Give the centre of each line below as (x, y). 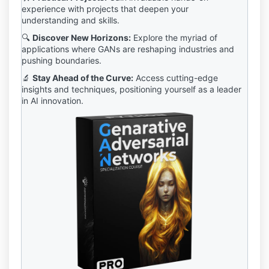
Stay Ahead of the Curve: (83, 78)
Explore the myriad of (175, 38)
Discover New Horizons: (82, 38)
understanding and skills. (71, 20)
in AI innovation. (53, 101)
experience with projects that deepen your (105, 9)
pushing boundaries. (62, 60)
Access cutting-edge (177, 78)
